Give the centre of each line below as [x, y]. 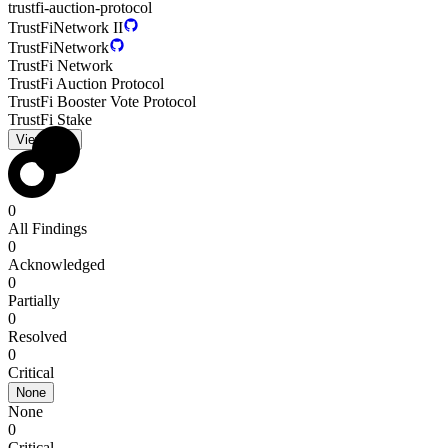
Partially [34, 300]
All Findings [47, 228]
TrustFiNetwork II [65, 27]
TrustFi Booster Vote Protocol [102, 101]
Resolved [37, 336]
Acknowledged [56, 264]
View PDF [45, 139]
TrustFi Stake [50, 119]
